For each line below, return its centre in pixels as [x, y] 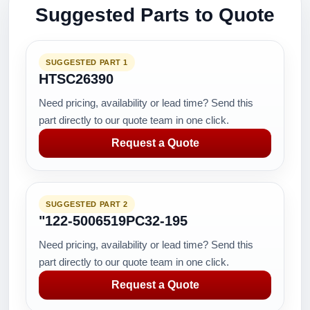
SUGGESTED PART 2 [87, 204]
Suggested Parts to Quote [155, 15]
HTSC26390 [76, 79]
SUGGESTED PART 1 [87, 62]
